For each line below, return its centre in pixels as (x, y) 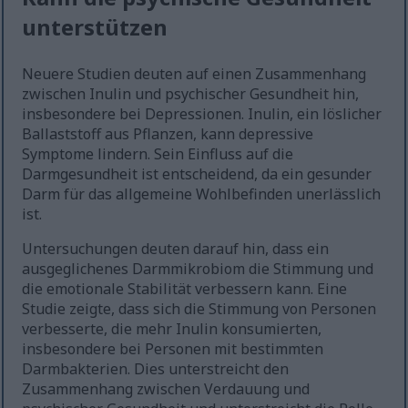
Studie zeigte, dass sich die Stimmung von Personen (199, 309)
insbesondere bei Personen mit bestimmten (173, 349)
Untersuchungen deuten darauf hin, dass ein (176, 249)
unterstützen (95, 27)
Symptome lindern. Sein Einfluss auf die (158, 154)
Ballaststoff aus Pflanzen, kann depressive (168, 134)
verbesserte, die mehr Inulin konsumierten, (172, 329)
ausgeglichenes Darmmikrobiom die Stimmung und (198, 269)
